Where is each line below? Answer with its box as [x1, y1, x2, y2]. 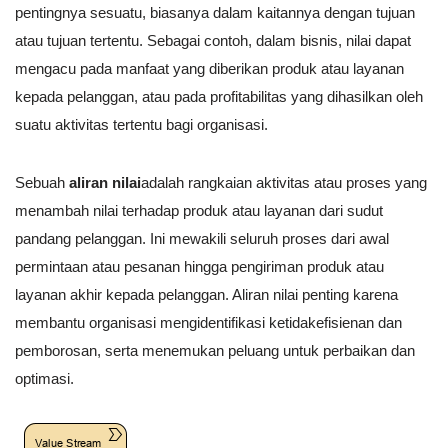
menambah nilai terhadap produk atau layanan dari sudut [15, 202, 383, 220]
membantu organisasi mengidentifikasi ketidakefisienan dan [15, 314, 402, 332]
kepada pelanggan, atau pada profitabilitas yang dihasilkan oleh [15, 88, 423, 106]
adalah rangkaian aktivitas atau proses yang [141, 174, 427, 192]
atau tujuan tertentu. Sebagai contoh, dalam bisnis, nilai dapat [15, 32, 411, 50]
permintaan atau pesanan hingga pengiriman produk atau [15, 258, 384, 276]
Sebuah [15, 174, 69, 192]
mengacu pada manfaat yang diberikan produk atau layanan [15, 60, 404, 78]
